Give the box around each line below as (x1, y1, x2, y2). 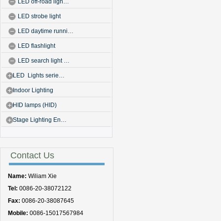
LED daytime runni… (18, 28, 74, 35)
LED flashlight (18, 42, 55, 49)
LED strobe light (18, 13, 61, 20)
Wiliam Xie (27, 173, 57, 180)
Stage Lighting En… (13, 116, 67, 123)
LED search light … (18, 57, 70, 64)
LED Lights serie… (13, 72, 65, 79)
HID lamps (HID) (13, 102, 57, 109)
